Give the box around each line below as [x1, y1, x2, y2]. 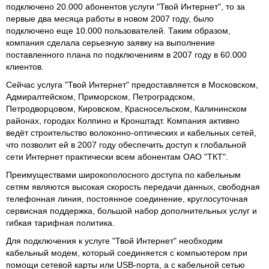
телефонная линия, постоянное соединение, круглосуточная [6, 193, 248, 204]
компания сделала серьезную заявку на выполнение [6, 37, 215, 47]
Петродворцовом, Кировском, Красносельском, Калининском [6, 103, 247, 113]
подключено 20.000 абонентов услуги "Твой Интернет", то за [6, 1, 245, 11]
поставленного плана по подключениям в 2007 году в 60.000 [6, 49, 247, 59]
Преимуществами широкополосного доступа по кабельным [6, 169, 241, 180]
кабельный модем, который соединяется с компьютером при [6, 247, 247, 258]
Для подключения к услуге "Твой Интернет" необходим [6, 235, 223, 246]
